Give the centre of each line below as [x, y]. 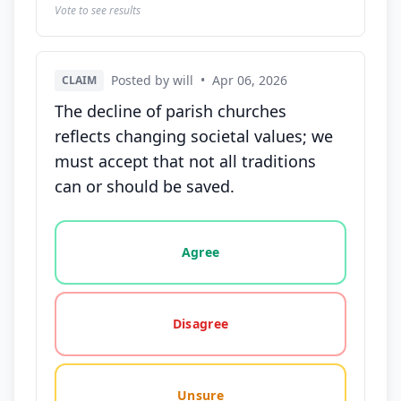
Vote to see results [98, 10]
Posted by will [152, 80]
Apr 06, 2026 [250, 80]
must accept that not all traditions [185, 161]
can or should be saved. [145, 186]
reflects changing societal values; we [194, 136]
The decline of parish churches [171, 111]
